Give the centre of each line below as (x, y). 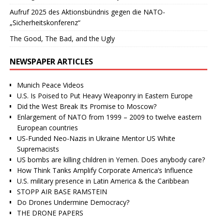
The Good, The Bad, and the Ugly (62, 38)
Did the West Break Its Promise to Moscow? (87, 106)
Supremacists (38, 149)
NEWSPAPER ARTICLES (51, 61)
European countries (47, 127)
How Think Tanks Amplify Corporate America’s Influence (105, 170)
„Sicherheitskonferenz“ (45, 22)
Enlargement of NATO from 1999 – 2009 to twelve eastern (109, 117)
